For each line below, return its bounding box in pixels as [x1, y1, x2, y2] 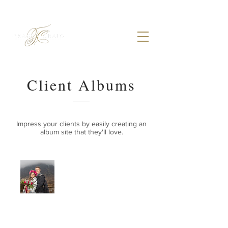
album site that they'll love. [40, 128, 123, 136]
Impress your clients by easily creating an [16, 120, 147, 128]
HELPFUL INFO [12, 219, 49, 224]
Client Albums [27, 74, 136, 95]
